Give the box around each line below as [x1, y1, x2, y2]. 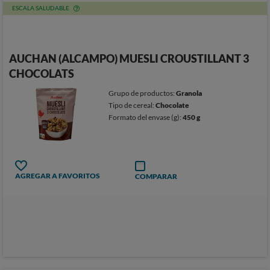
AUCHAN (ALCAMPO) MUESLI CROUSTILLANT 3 [9, 52, 249, 65]
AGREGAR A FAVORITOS [15, 171, 100, 180]
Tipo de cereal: [108, 101, 156, 110]
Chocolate [155, 101, 190, 110]
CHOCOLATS [9, 67, 74, 80]
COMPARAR [135, 172, 177, 181]
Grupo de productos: [108, 89, 177, 98]
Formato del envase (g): [108, 113, 183, 122]
